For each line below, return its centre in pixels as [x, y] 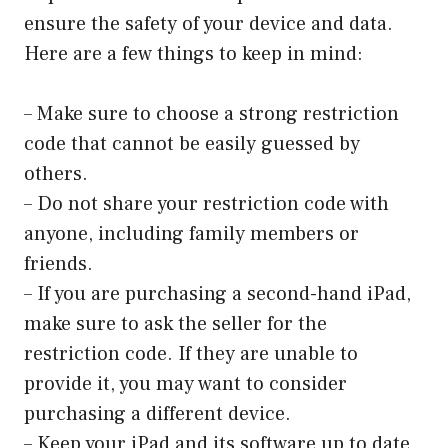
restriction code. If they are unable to [191, 353]
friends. [58, 263]
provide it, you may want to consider [185, 383]
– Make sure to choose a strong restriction [211, 113]
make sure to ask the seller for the [175, 323]
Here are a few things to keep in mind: [193, 53]
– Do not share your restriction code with [206, 203]
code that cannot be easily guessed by [192, 143]
